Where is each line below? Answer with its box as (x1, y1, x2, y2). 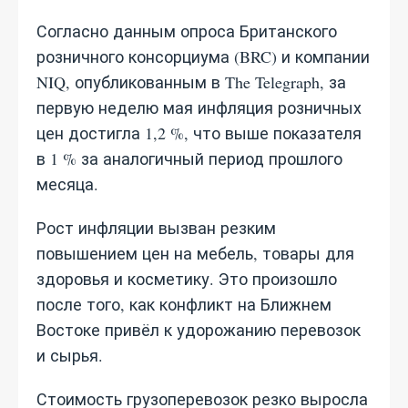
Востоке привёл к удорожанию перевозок (36, 319, 361, 341)
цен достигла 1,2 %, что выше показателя (36, 122, 362, 144)
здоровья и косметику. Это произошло (36, 268, 337, 290)
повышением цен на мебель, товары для (36, 242, 354, 264)
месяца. (36, 173, 98, 195)
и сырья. (36, 344, 103, 366)
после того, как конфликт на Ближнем (36, 293, 331, 315)
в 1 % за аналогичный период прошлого (36, 148, 342, 169)
